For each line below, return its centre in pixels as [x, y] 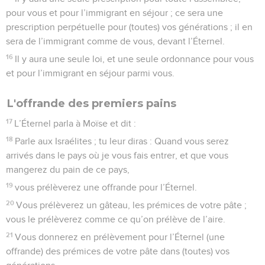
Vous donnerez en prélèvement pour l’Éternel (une [120, 237]
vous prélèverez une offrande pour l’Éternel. [106, 187]
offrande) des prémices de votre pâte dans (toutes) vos [118, 251]
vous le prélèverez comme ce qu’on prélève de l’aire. [116, 219]
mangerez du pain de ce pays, [68, 169]
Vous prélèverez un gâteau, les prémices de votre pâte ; [132, 205]
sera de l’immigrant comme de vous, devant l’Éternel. [115, 41]
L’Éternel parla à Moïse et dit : [75, 123]
